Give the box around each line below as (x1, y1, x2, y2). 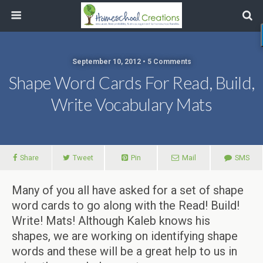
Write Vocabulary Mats (51, 95, 212, 114)
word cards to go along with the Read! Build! (12, 198, 240, 213)
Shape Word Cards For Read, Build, (8, 73, 255, 93)
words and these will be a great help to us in (12, 244, 237, 258)
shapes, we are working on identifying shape (12, 229, 238, 243)
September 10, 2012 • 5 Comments (72, 58, 191, 66)
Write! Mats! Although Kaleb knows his (12, 214, 210, 228)
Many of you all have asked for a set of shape (12, 183, 244, 197)
